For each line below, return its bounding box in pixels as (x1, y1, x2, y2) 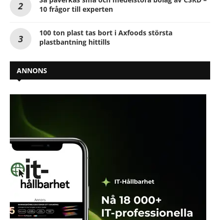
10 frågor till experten (39, 4, 113, 14)
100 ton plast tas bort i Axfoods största (39, 28, 172, 38)
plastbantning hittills (39, 37, 110, 47)
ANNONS (17, 66, 47, 76)
